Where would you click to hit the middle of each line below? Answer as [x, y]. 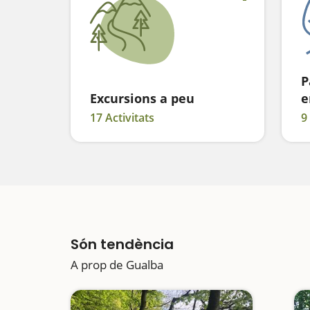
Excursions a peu [142, 98]
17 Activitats [122, 118]
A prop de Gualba [117, 265]
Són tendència [122, 244]
